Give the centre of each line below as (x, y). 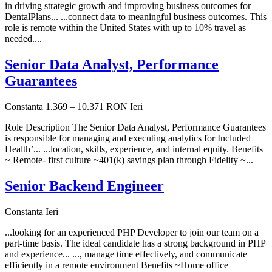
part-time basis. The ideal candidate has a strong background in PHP (135, 243)
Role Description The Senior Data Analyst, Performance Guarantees (135, 127)
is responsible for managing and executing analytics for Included (128, 138)
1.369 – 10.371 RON (87, 107)
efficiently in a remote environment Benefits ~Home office (117, 265)
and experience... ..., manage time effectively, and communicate (126, 254)
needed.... (23, 39)
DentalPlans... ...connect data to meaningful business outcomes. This (136, 17)
